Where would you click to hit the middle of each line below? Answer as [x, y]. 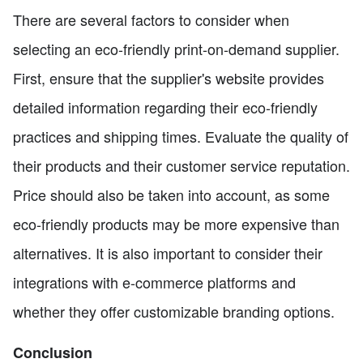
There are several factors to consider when [151, 19]
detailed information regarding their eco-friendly [165, 107]
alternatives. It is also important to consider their [168, 252]
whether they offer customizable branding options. [174, 311]
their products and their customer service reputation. [181, 165]
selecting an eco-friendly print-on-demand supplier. [176, 48]
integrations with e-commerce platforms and [154, 282]
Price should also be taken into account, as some [171, 194]
